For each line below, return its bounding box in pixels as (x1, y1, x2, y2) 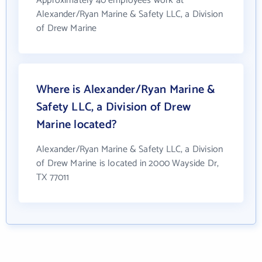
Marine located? (36, 115, 117, 135)
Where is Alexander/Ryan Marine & (36, 80, 216, 99)
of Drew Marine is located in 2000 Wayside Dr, (36, 156, 219, 171)
